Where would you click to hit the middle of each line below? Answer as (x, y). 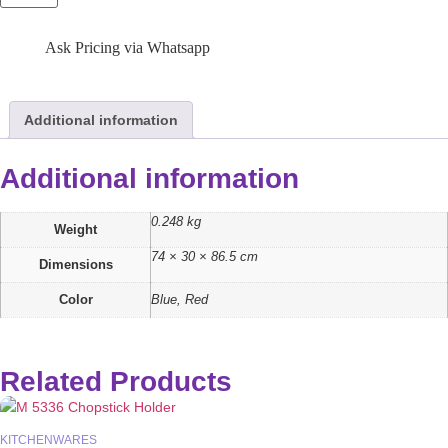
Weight (75, 229)
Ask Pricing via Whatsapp (127, 48)
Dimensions (75, 264)
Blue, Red (179, 299)
